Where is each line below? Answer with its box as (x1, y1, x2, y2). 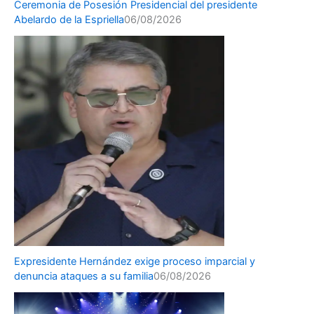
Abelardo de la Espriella (14, 13, 124, 27)
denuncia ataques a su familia (14, 270, 153, 283)
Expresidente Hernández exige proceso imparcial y (14, 255, 255, 268)
